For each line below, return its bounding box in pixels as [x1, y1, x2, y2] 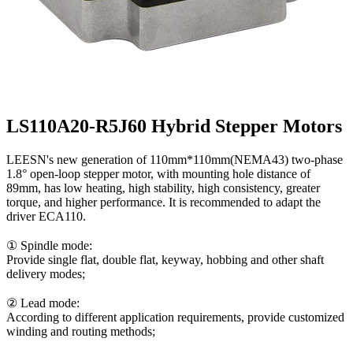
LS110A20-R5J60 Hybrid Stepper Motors [6, 115, 342, 136]
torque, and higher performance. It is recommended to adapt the [6, 195, 321, 209]
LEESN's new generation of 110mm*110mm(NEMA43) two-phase [6, 152, 343, 166]
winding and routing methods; [6, 324, 155, 338]
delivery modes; [6, 266, 85, 281]
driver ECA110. [6, 209, 86, 223]
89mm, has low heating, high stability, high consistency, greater [6, 180, 320, 195]
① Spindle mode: [6, 238, 92, 252]
